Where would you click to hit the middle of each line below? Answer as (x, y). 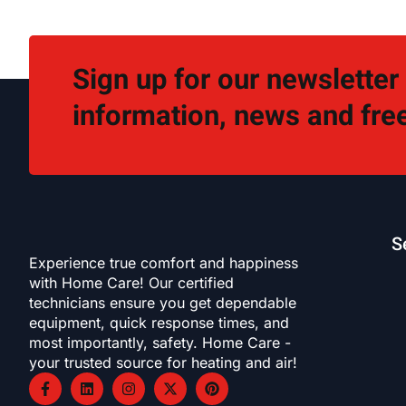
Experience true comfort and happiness (164, 263)
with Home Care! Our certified (131, 283)
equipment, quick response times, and (159, 323)
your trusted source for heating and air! (163, 363)
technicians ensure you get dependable (163, 303)
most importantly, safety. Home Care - (160, 343)
